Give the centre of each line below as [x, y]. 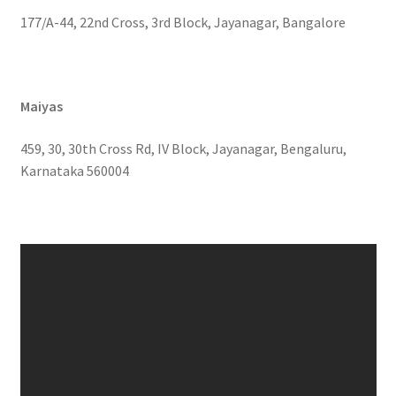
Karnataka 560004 [74, 170]
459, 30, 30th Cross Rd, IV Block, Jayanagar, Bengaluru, [183, 148]
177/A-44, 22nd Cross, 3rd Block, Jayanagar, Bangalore [183, 23]
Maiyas [41, 107]
